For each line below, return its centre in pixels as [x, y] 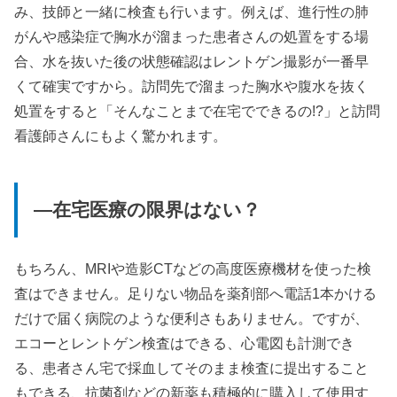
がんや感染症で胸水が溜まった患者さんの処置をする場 [192, 37]
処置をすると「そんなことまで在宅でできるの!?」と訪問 [198, 111]
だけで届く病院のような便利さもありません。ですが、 [192, 319]
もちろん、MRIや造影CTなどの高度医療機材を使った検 [193, 269]
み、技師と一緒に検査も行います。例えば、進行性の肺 [192, 12]
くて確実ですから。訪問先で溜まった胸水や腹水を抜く [192, 86]
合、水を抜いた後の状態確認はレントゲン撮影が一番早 [192, 62]
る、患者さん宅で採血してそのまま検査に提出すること [192, 368]
